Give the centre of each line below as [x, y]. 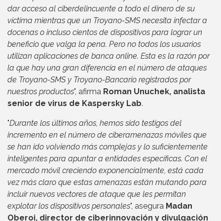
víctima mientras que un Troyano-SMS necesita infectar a [107, 21]
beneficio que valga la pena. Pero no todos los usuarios [104, 44]
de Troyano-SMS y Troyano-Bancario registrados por [99, 80]
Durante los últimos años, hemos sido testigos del [95, 123]
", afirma [89, 92]
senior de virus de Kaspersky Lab [74, 104]
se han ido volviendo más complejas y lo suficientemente [108, 147]
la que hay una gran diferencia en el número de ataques [107, 68]
